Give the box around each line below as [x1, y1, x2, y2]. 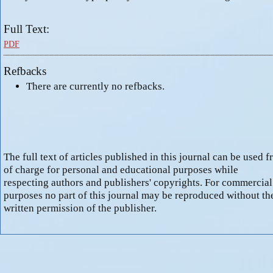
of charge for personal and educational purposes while [4, 164, 238, 176]
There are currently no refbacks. [26, 80, 165, 93]
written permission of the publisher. [4, 202, 157, 214]
